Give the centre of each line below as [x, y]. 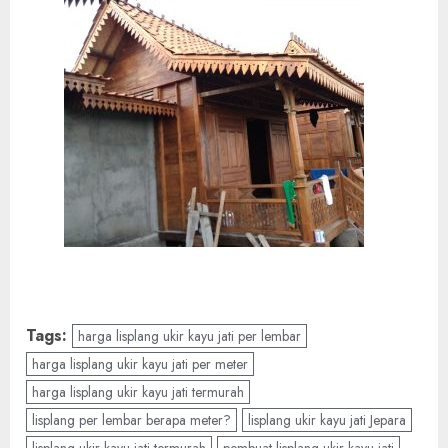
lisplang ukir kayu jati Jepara [327, 420]
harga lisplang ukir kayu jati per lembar [189, 336]
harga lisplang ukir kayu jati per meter [140, 364]
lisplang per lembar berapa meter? [131, 420]
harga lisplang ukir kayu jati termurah [138, 392]
